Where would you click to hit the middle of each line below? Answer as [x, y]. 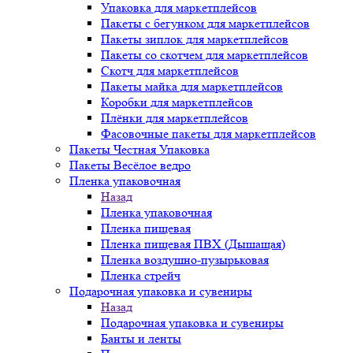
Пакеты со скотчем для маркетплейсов [204, 55]
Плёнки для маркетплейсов [175, 118]
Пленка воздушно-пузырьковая [185, 260]
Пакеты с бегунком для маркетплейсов [205, 23]
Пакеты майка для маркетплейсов [192, 86]
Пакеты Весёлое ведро [130, 165]
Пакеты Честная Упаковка [139, 149]
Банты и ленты [141, 338]
